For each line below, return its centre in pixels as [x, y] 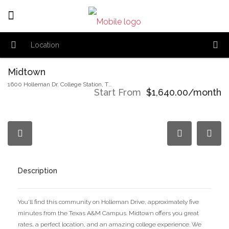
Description [38, 171]
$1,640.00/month [184, 92]
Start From [118, 92]
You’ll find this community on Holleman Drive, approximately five [108, 202]
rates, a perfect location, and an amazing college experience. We [110, 224]
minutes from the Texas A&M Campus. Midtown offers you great [108, 213]
